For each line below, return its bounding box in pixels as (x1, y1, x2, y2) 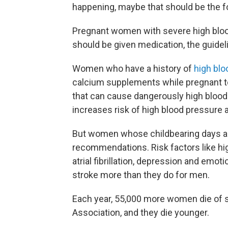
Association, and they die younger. (72, 207, 209, 218)
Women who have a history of (72, 63, 194, 74)
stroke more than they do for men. (72, 169, 210, 181)
